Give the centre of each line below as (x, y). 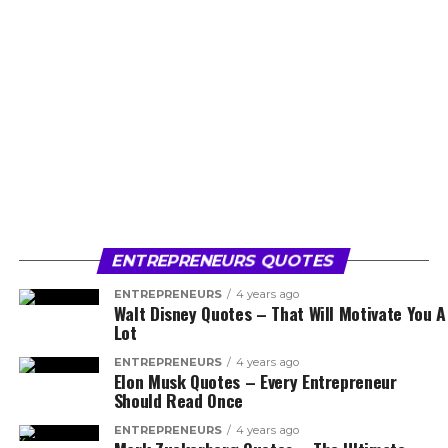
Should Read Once (178, 400)
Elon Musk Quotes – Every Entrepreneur (255, 381)
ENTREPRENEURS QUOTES (224, 260)
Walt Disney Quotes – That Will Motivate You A (279, 313)
